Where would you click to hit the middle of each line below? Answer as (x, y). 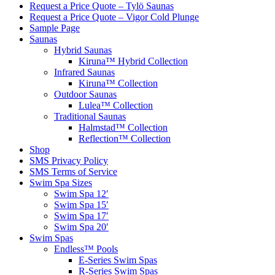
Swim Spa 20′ (81, 227)
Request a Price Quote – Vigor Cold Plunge (114, 17)
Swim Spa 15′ (81, 205)
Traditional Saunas (90, 116)
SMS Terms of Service (73, 172)
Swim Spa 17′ (81, 216)
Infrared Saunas (84, 72)
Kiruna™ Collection (118, 83)
